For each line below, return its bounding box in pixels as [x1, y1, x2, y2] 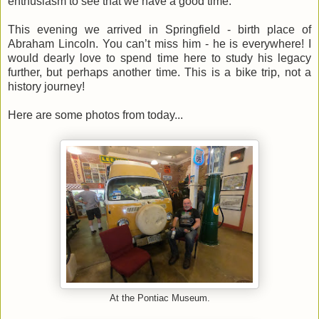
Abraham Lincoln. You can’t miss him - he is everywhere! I [8, 37, 311, 50]
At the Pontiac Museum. [109, 293, 210, 303]
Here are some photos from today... [8, 108, 186, 121]
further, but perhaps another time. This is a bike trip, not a [8, 66, 311, 78]
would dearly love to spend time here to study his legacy [8, 51, 311, 64]
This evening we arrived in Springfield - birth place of [8, 23, 311, 36]
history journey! [8, 80, 85, 93]
